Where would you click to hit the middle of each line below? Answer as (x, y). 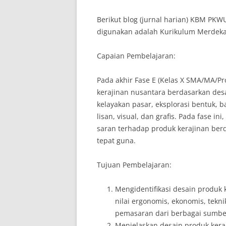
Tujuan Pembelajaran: (134, 165)
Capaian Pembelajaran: (136, 56)
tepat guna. (116, 140)
